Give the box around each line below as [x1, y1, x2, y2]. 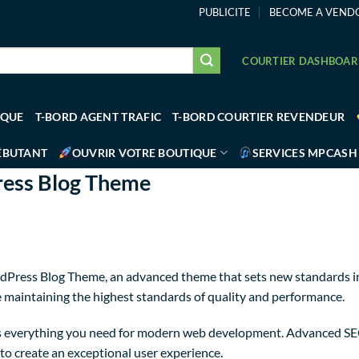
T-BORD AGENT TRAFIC [34, 110, 162, 123]
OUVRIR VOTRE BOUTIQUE [71, 145, 217, 159]
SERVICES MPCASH [252, 145, 357, 159]
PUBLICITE [199, 6, 252, 18]
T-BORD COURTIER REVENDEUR [172, 110, 345, 123]
